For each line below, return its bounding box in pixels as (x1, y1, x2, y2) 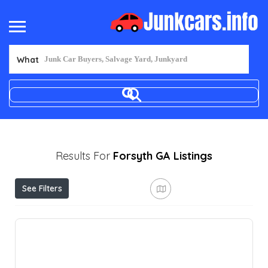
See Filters (22, 182, 62, 194)
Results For (56, 148, 113, 163)
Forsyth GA (113, 148, 170, 163)
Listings (173, 148, 212, 163)
